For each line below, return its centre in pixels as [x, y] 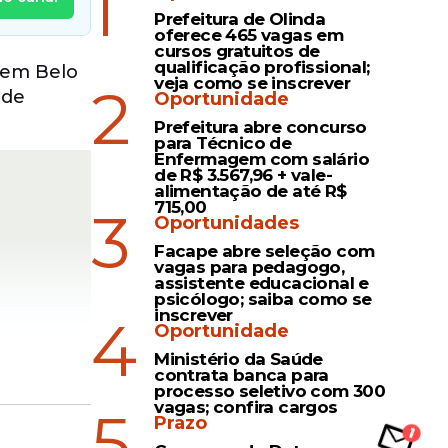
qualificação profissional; [262, 67]
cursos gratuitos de [237, 51]
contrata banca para [241, 375]
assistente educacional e [261, 283]
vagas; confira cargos [246, 407]
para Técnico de [223, 143]
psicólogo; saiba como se [263, 299]
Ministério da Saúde [238, 359]
